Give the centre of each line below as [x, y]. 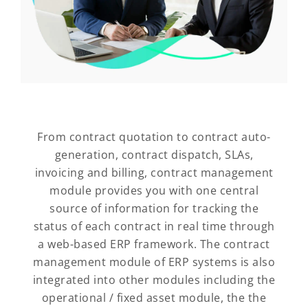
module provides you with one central [154, 190]
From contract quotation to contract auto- [154, 136]
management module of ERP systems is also [154, 262]
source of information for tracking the [154, 208]
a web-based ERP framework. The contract [154, 244]
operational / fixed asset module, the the [154, 297]
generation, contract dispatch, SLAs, [154, 154]
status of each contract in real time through [154, 226]
